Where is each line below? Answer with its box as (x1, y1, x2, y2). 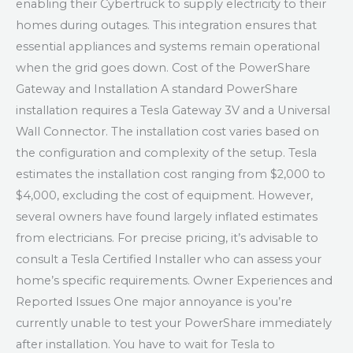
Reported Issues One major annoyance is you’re (16, 295, 292, 310)
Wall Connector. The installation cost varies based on (16, 124, 319, 139)
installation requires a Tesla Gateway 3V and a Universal (16, 103, 330, 118)
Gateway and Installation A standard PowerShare (16, 82, 298, 97)
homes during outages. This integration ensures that (16, 18, 317, 33)
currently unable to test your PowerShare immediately (16, 316, 332, 331)
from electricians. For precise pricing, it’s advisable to (16, 231, 318, 246)
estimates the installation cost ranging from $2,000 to (16, 167, 325, 182)
